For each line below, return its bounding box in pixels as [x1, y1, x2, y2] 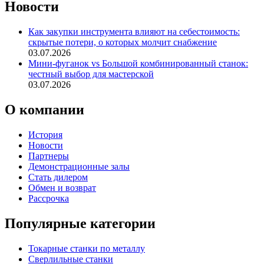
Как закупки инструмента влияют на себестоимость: [28, 27, 240, 37]
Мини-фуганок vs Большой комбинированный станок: [28, 58, 248, 69]
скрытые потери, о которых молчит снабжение [28, 37, 217, 48]
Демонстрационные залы [28, 161, 130, 172]
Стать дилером [28, 172, 88, 183]
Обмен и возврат [28, 183, 96, 193]
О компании [5, 102, 84, 118]
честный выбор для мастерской [28, 69, 154, 80]
